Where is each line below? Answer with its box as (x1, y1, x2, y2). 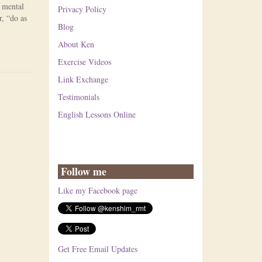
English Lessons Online (57, 109, 136, 120)
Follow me (60, 164, 106, 179)
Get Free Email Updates (57, 243, 137, 254)
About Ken (57, 39, 94, 50)
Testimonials (57, 91, 99, 102)
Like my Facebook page (57, 185, 137, 196)
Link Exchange (57, 74, 108, 85)
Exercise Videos (57, 56, 111, 67)
